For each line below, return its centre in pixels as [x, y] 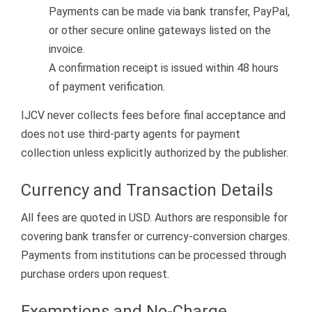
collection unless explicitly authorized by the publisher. [155, 153]
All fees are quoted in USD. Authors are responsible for [154, 218]
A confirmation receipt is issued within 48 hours [164, 68]
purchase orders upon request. [95, 274]
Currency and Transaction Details [147, 190]
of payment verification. [107, 87]
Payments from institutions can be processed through [154, 256]
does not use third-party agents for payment [131, 134]
